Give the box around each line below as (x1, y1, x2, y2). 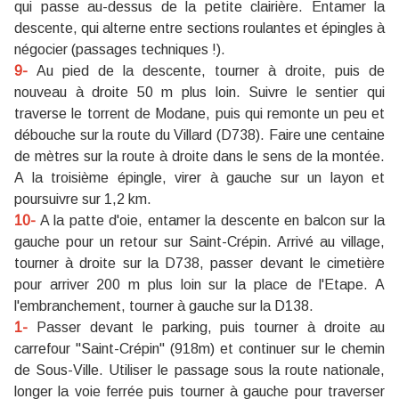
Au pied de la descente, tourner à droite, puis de (37, 63, 385, 79)
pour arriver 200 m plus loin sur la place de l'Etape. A (14, 277, 385, 293)
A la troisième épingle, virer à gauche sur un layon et (14, 170, 385, 186)
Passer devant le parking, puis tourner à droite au (28, 320, 385, 336)
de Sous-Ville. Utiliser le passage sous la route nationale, (14, 362, 385, 379)
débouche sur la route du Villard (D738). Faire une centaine (14, 127, 385, 143)
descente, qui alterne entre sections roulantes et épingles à (14, 20, 385, 37)
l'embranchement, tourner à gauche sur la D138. (14, 298, 313, 314)
